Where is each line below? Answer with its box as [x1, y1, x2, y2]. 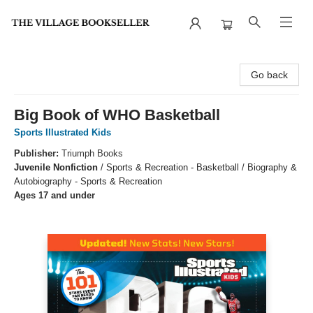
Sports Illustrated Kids [14, 127, 111, 138]
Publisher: [14, 148, 61, 159]
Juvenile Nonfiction [14, 162, 98, 173]
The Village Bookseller [10, 54, 109, 65]
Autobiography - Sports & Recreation [14, 176, 162, 187]
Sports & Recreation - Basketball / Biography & [106, 162, 297, 173]
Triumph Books [61, 148, 123, 159]
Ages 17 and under [14, 190, 95, 201]
